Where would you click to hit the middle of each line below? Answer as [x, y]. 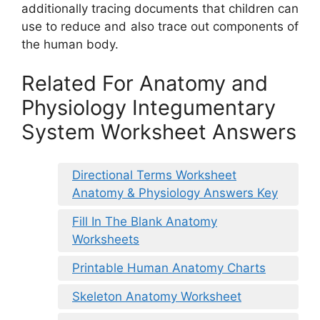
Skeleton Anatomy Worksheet [157, 296]
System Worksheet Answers [159, 132]
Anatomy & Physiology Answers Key [175, 192]
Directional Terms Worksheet [154, 175]
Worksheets [106, 239]
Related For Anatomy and [145, 84]
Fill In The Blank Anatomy [145, 221]
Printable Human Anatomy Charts [169, 267]
